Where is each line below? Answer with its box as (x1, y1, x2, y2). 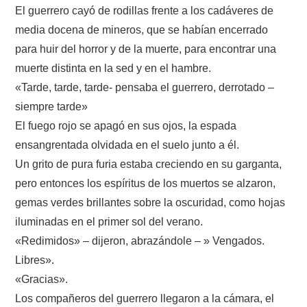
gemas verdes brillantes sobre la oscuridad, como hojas (15, 196, 286, 208)
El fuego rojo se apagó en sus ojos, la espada (15, 119, 237, 132)
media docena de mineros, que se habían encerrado (15, 23, 269, 36)
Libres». (15, 254, 55, 266)
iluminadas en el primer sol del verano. (15, 215, 204, 228)
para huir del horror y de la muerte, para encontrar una (15, 42, 277, 55)
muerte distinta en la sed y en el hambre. (15, 62, 212, 74)
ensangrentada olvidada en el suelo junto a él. (15, 138, 240, 151)
